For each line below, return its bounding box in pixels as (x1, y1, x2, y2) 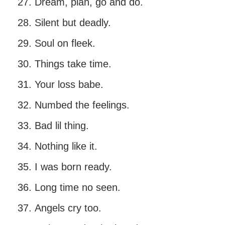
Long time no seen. (34, 182, 121, 193)
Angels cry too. (34, 202, 101, 214)
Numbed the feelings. (34, 99, 130, 111)
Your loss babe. (34, 79, 103, 90)
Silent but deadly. (34, 17, 111, 29)
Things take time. (34, 58, 111, 70)
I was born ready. (34, 161, 112, 173)
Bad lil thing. (34, 120, 89, 132)
